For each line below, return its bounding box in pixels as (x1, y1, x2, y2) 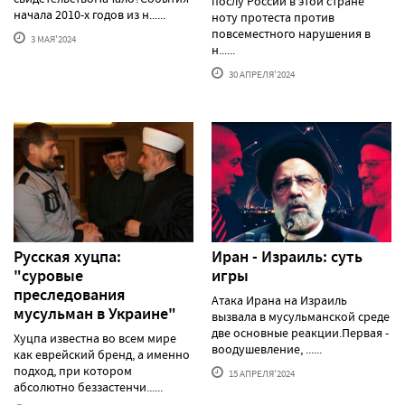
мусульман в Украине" (14, 302, 176, 325)
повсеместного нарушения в (212, 24, 371, 42)
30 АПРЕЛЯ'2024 (227, 67, 295, 80)
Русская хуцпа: (14, 245, 121, 268)
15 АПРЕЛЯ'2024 (227, 366, 295, 380)
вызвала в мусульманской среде (212, 307, 390, 325)
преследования (14, 283, 126, 306)
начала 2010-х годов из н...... (14, 5, 165, 23)
